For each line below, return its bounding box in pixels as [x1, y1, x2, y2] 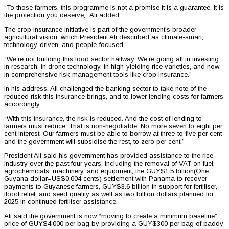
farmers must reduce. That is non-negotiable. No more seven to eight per [4, 122, 222, 130]
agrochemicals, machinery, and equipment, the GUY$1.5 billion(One [4, 167, 209, 175]
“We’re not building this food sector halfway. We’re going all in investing [4, 55, 219, 63]
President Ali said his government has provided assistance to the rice [4, 151, 213, 159]
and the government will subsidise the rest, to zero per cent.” [4, 137, 185, 145]
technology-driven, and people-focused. [4, 40, 125, 49]
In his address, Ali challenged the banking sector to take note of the [4, 84, 207, 93]
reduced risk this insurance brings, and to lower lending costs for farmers [4, 92, 223, 100]
